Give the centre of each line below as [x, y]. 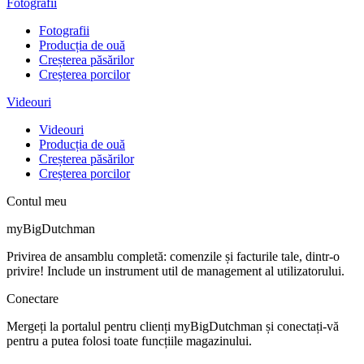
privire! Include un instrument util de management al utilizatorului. [175, 271]
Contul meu [37, 201]
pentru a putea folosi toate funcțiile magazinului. [129, 340]
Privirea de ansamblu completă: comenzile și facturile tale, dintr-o [173, 256]
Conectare [32, 298]
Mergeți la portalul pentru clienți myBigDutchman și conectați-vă [173, 326]
